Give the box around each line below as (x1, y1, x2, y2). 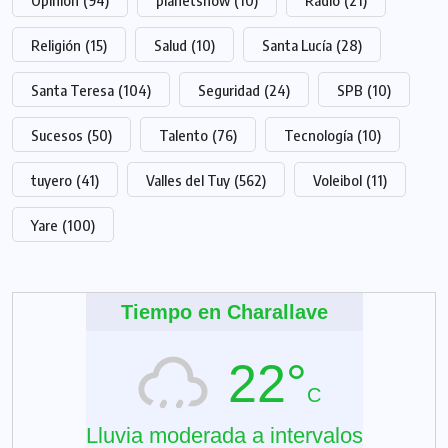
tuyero (31, 171, 72, 190)
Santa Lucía (262, 36, 332, 55)
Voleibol (313, 171, 362, 190)
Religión (31, 36, 81, 55)
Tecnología (284, 126, 353, 145)
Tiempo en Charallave (120, 301, 328, 324)
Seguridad (198, 81, 260, 100)
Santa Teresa (31, 81, 114, 100)
